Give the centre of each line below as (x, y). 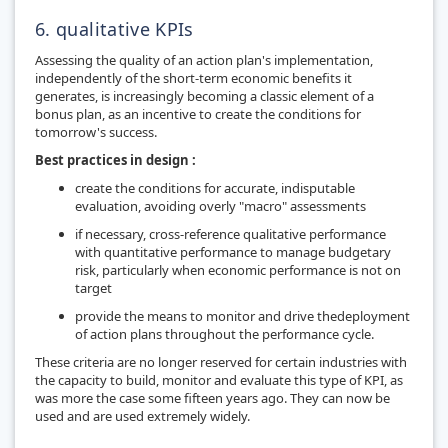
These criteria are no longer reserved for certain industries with (221, 361)
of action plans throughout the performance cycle (223, 333)
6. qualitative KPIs (114, 28)
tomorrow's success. (96, 131)
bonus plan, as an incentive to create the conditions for (198, 113)
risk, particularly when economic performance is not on (238, 269)
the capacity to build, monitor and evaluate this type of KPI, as (219, 379)
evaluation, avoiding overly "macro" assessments (220, 205)
